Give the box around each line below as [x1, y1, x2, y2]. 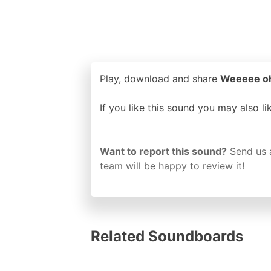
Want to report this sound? [100, 145, 227, 157]
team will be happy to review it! [100, 159, 244, 172]
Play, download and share [100, 72, 220, 85]
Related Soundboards [91, 227, 243, 245]
